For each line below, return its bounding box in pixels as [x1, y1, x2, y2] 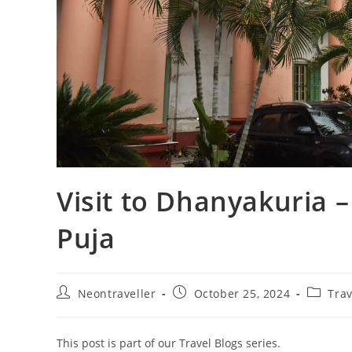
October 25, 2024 [193, 286, 291, 302]
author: [56, 299, 98, 315]
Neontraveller [77, 286, 156, 302]
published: [172, 299, 234, 315]
